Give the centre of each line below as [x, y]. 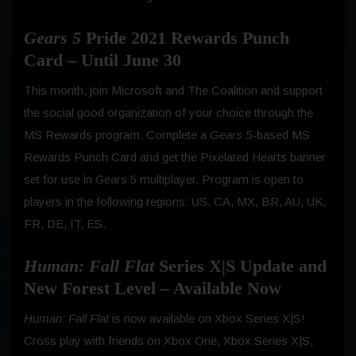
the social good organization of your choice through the [168, 112]
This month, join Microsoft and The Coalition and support [173, 90]
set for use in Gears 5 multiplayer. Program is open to [164, 179]
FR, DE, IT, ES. [65, 223]
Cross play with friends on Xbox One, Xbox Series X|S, [168, 340]
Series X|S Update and [240, 265]
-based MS [281, 134]
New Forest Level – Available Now [153, 288]
